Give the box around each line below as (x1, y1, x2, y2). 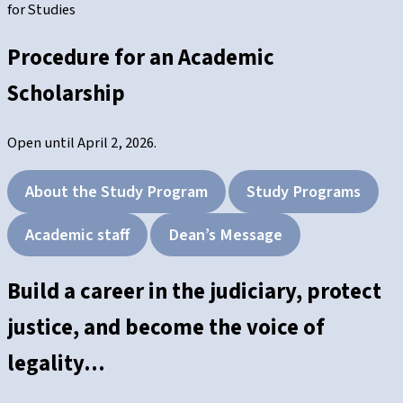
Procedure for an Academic (7, 42, 274, 75)
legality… (7, 348, 105, 381)
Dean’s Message (168, 223, 282, 247)
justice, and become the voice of (7, 312, 325, 345)
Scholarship (7, 78, 125, 111)
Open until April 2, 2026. (7, 131, 157, 154)
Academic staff (25, 223, 130, 247)
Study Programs (246, 180, 361, 204)
